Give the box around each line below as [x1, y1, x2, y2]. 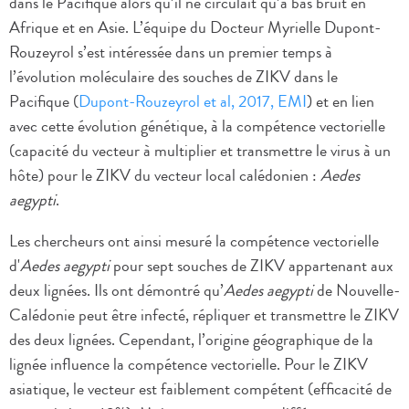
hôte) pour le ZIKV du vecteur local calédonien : [9, 163, 320, 188]
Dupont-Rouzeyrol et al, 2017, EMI [79, 89, 307, 114]
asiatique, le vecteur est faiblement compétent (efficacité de [9, 377, 392, 402]
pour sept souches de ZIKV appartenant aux [113, 254, 393, 278]
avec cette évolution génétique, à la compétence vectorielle [9, 114, 385, 139]
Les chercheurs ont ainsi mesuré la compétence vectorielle [9, 229, 379, 254]
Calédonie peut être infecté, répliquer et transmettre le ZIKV [9, 303, 399, 328]
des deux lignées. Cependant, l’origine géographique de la [9, 328, 373, 352]
